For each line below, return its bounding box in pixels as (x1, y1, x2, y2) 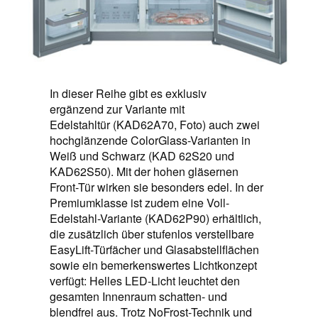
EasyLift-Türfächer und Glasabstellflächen (50, 241, 259, 258)
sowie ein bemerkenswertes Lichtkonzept (50, 257, 257, 274)
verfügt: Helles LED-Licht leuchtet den (50, 273, 240, 290)
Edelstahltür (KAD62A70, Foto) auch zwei (50, 116, 260, 133)
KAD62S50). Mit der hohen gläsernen (50, 163, 238, 180)
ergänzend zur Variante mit (50, 101, 185, 118)
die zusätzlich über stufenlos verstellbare (50, 226, 254, 243)
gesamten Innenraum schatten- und (50, 288, 227, 305)
